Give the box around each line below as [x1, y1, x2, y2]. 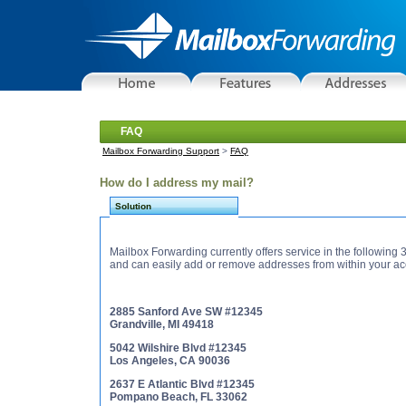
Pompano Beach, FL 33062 [110, 391, 247, 403]
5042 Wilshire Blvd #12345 [110, 342, 249, 354]
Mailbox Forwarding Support [102, 146, 219, 156]
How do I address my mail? [100, 176, 254, 189]
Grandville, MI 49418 [182, 318, 214, 331]
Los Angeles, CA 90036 [110, 354, 230, 367]
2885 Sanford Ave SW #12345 [110, 305, 266, 318]
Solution [115, 201, 151, 211]
